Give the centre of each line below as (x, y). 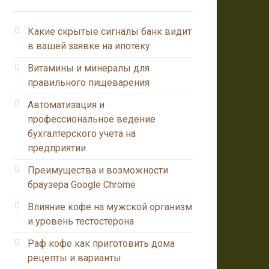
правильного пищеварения (89, 82)
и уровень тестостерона (81, 221)
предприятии (57, 148)
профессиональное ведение (92, 119)
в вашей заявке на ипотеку (89, 46)
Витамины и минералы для (89, 68)
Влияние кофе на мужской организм (110, 207)
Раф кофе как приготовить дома (101, 243)
